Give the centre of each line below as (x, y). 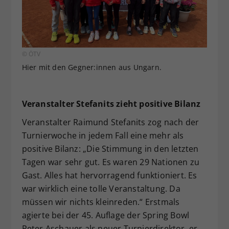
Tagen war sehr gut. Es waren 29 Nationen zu (111, 162)
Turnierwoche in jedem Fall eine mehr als (103, 136)
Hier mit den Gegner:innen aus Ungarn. (91, 67)
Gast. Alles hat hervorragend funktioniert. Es (109, 176)
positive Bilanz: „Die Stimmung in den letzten (110, 149)
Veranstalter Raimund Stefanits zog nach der (110, 122)
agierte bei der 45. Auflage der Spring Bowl (106, 215)
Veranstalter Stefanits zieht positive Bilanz (111, 104)
